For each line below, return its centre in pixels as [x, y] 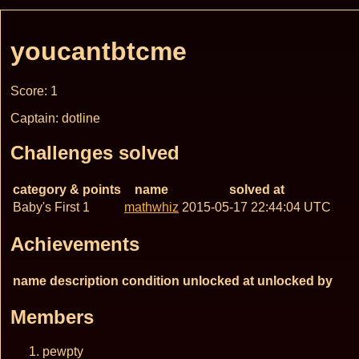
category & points [67, 189]
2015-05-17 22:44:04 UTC [256, 207]
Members [52, 317]
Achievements [75, 244]
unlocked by [295, 280]
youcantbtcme [99, 52]
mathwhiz [151, 207]
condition [151, 280]
